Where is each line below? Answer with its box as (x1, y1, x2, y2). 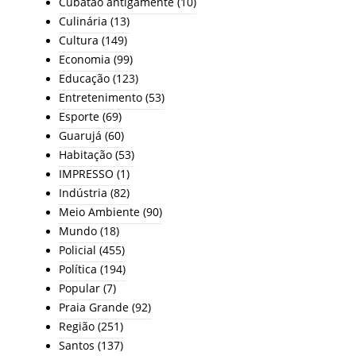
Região (59, 319, 95, 335)
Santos (59, 338, 95, 354)
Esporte (59, 109, 99, 125)
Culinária (59, 14, 107, 29)
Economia (59, 52, 110, 68)
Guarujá (59, 128, 102, 144)
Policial (59, 242, 96, 258)
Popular (59, 281, 100, 296)
